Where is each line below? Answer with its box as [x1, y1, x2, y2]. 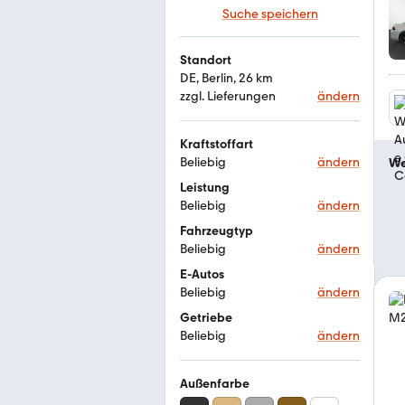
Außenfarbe [180, 376, 250, 391]
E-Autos [180, 267, 224, 282]
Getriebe [180, 310, 232, 325]
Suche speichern [221, 6, 318, 22]
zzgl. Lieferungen [180, 89, 276, 104]
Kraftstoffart [180, 137, 253, 152]
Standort [180, 52, 231, 68]
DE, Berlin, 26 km [180, 71, 273, 86]
